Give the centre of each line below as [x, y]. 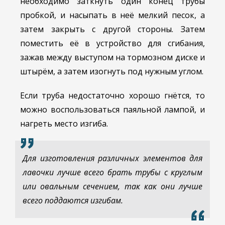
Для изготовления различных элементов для [113, 158]
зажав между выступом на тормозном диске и [113, 58]
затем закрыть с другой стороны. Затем [113, 29]
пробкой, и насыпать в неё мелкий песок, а [113, 15]
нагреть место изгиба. [64, 124]
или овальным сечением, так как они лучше [113, 187]
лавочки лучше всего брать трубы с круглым [113, 173]
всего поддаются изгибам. [73, 201]
